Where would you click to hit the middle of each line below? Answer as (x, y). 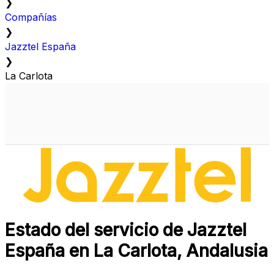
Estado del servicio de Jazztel (126, 230)
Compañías (31, 17)
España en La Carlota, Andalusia (136, 251)
